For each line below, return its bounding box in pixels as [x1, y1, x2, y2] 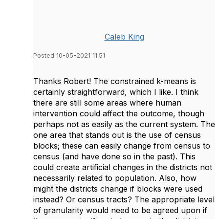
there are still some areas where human [33, 97, 181, 108]
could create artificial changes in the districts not [33, 162, 212, 172]
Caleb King [104, 31, 144, 42]
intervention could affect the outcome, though [33, 108, 204, 118]
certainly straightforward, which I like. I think [33, 87, 198, 97]
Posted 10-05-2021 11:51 [33, 51, 105, 59]
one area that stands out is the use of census [33, 130, 201, 140]
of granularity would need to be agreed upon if [33, 205, 207, 215]
